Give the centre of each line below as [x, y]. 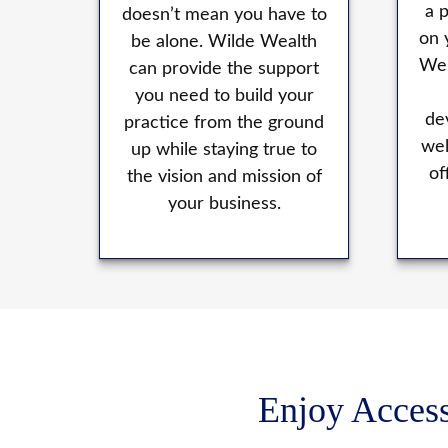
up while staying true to [224, 150]
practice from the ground [224, 123]
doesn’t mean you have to [224, 15]
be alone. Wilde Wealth [224, 42]
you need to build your [224, 96]
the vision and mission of [224, 177]
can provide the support [224, 69]
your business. [224, 204]
